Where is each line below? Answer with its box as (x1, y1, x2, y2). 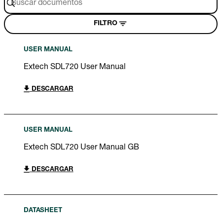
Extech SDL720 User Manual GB (24, 144, 139, 152)
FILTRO (93, 20, 117, 28)
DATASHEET (24, 207, 62, 214)
